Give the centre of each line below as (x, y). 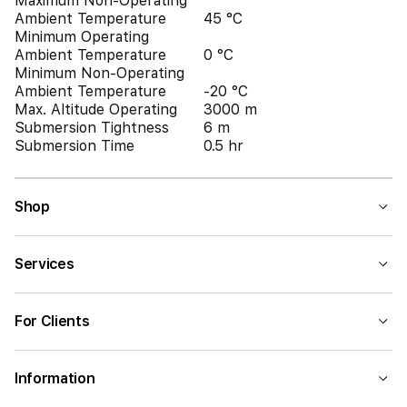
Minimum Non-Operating (99, 73)
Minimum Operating (82, 37)
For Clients (52, 321)
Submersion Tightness (92, 128)
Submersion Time (74, 146)
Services (45, 264)
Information (55, 378)
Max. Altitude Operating (96, 109)
